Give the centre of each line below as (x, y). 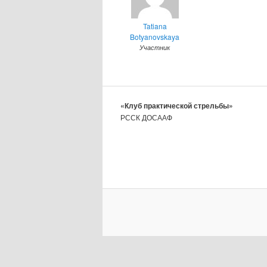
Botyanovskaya (155, 37)
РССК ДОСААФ (146, 117)
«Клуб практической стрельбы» (177, 106)
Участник (155, 48)
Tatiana (155, 26)
